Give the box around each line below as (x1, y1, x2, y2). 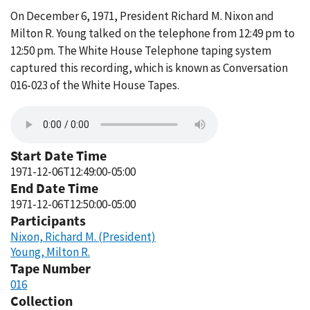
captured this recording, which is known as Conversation (10, 60, 288, 75)
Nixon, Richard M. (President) (10, 229, 156, 244)
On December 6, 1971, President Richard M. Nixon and (10, 8, 274, 24)
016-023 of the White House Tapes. (10, 77, 179, 93)
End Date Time (10, 179, 98, 197)
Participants (10, 212, 86, 229)
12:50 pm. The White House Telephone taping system (10, 43, 271, 58)
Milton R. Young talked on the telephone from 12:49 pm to (10, 26, 295, 41)
